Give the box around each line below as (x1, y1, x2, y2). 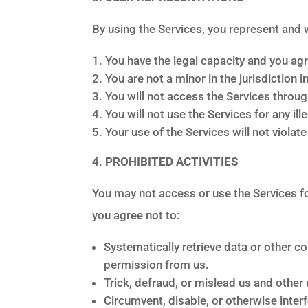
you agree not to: (92, 208, 180, 222)
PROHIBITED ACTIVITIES (105, 154, 239, 168)
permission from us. (104, 257, 210, 272)
